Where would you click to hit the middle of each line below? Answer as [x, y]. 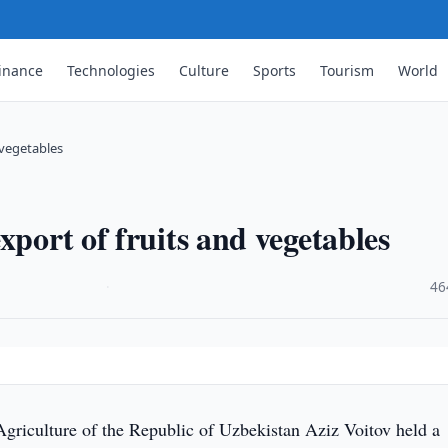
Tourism [347, 70]
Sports [275, 70]
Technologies [111, 70]
